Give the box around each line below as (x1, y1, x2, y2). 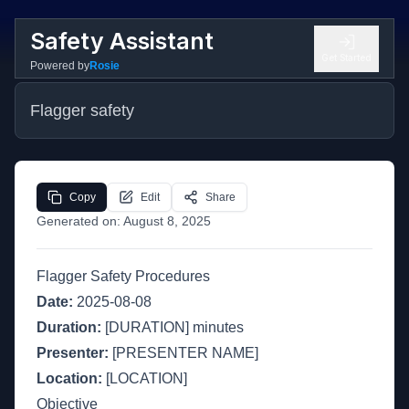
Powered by (30, 58, 89, 72)
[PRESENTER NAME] (109, 345, 258, 361)
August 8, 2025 (123, 214, 211, 228)
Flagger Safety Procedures (37, 268, 210, 284)
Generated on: (37, 214, 123, 228)
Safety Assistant (30, 26, 214, 55)
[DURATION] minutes (101, 320, 244, 335)
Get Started (321, 51, 372, 63)
